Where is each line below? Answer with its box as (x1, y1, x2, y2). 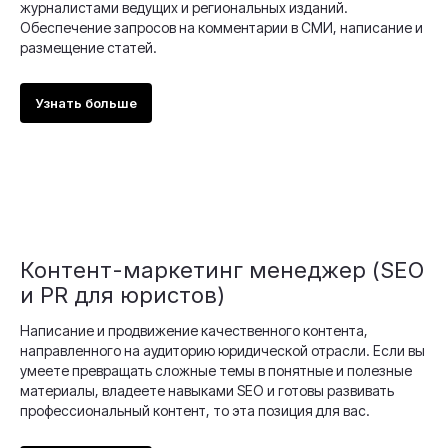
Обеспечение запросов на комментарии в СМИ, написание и (20, 18, 423, 36)
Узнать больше (35, 94, 137, 111)
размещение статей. (20, 38, 157, 56)
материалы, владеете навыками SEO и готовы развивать (20, 381, 394, 399)
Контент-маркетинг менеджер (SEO (20, 256, 424, 283)
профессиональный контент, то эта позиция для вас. (20, 401, 370, 419)
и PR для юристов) (20, 281, 225, 308)
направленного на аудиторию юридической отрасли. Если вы (20, 341, 425, 359)
